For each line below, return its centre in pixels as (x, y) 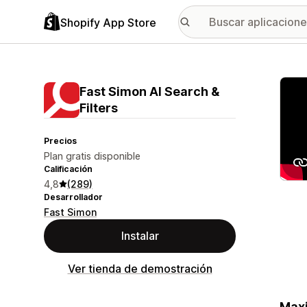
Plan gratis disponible (92, 156)
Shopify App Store (108, 22)
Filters (99, 108)
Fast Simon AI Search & (149, 91)
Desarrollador (73, 197)
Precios (60, 141)
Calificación (68, 169)
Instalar (140, 236)
